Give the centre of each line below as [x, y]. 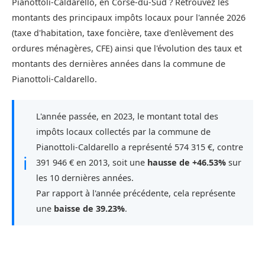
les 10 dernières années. [85, 178]
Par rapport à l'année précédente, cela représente [136, 193]
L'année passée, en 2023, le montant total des [127, 117]
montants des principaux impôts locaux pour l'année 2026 [129, 18]
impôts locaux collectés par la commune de [123, 132]
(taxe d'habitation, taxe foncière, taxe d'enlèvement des [123, 33]
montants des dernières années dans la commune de [119, 64]
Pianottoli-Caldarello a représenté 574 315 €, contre [140, 147]
